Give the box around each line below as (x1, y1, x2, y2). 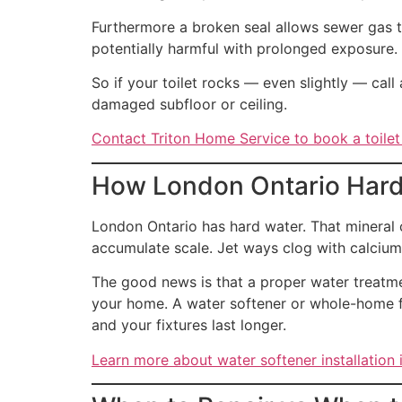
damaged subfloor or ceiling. (92, 95, 287, 114)
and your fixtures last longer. (92, 316, 286, 335)
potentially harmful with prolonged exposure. (92, 39, 398, 57)
